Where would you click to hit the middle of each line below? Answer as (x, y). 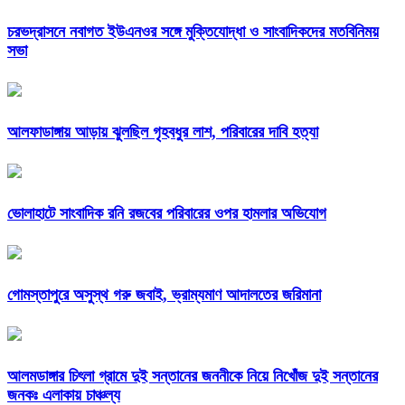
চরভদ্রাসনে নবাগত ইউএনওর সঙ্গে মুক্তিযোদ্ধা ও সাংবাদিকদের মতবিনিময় (193, 32)
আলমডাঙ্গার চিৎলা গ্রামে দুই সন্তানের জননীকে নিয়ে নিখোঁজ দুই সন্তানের (193, 376)
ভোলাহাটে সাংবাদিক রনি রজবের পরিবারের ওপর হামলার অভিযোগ (167, 213)
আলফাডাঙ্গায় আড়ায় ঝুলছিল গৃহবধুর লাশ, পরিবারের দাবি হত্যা (163, 132)
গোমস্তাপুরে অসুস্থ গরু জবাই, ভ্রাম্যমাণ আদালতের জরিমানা (164, 294)
